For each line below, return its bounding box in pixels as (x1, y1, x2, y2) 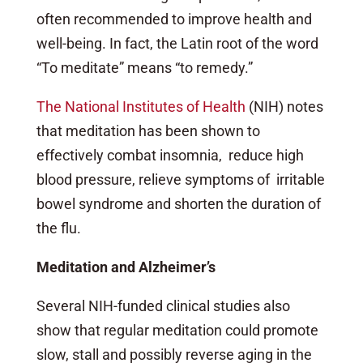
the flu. (36, 219, 81, 237)
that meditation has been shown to (36, 122, 260, 139)
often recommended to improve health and (36, 10, 312, 28)
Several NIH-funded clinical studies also (36, 297, 290, 314)
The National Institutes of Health (36, 97, 246, 115)
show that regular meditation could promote (36, 321, 318, 339)
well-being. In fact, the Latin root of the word (36, 34, 318, 52)
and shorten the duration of (146, 194, 321, 212)
